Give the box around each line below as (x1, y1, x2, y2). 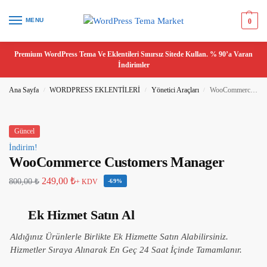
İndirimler (117, 61, 150, 69)
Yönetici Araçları (151, 86, 199, 94)
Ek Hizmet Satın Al (28, 207, 135, 222)
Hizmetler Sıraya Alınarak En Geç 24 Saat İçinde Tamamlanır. (10, 244, 242, 254)
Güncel (14, 127, 35, 135)
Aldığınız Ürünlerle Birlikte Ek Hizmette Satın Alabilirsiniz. (10, 231, 228, 241)
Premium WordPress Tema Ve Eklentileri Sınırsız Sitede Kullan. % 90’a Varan (14, 50, 253, 58)
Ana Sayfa (9, 86, 39, 94)
